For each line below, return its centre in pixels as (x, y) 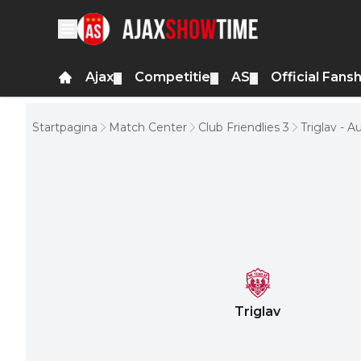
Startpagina (65, 127)
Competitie (172, 77)
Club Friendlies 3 (244, 127)
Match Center (148, 127)
